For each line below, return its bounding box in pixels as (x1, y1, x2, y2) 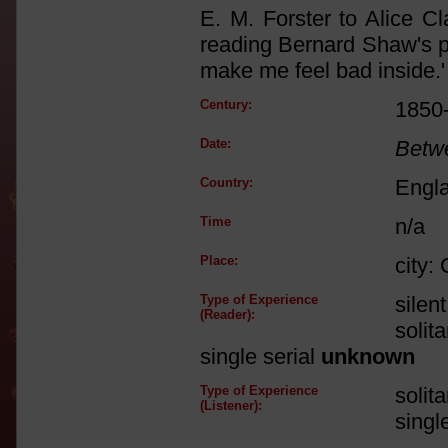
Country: (200, 175, 253, 190)
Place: (200, 253, 238, 268)
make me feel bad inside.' (200, 58, 445, 83)
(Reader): (200, 307, 255, 322)
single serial (200, 344, 321, 369)
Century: (200, 97, 252, 112)
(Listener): (200, 398, 262, 413)
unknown (321, 344, 415, 369)
